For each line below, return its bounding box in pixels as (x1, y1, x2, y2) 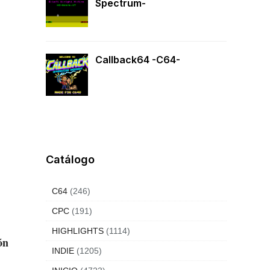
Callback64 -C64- (95, 54, 180, 66)
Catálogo (46, 153, 95, 166)
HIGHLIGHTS (52, 226, 104, 236)
